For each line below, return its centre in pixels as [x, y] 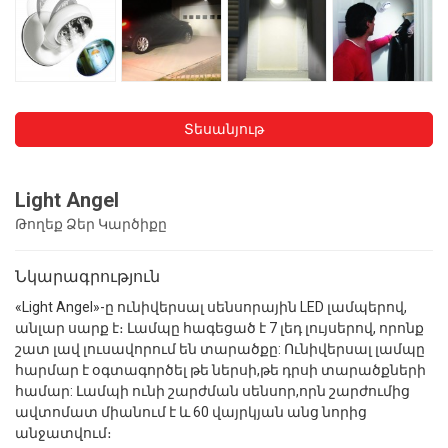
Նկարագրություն [87, 276]
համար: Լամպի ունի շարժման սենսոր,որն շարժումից [212, 390]
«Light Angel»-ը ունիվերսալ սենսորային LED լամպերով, [211, 306]
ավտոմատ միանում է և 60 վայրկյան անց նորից [191, 411]
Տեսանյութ [224, 128]
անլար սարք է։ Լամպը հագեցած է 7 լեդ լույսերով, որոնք [219, 327]
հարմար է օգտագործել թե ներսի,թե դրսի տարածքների [220, 369]
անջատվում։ [63, 432]
